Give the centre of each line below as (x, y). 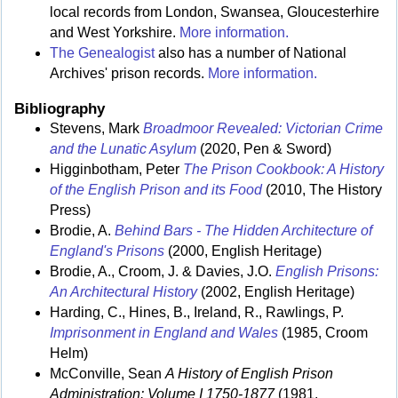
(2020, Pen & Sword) (264, 149)
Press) (70, 211)
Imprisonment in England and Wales (164, 333)
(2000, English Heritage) (243, 251)
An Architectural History (123, 292)
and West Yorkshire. (115, 33)
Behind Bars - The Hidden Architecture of (243, 231)
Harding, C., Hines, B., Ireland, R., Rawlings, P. (197, 313)
